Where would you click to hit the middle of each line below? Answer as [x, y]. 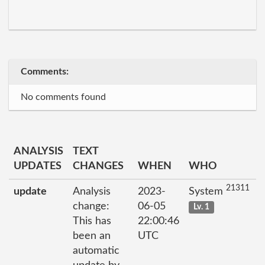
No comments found [63, 97]
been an [92, 236]
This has [92, 221]
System [207, 192]
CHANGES [98, 166]
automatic [96, 251]
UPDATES [38, 166]
